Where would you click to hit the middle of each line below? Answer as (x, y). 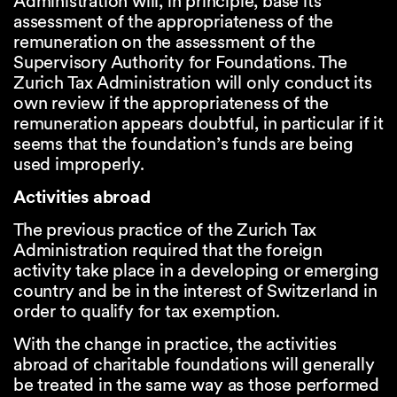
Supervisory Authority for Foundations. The (180, 62)
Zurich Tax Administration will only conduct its (193, 82)
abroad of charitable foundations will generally (194, 364)
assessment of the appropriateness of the (173, 21)
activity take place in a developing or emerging (196, 270)
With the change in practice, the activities (175, 344)
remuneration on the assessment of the (164, 42)
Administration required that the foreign (168, 250)
